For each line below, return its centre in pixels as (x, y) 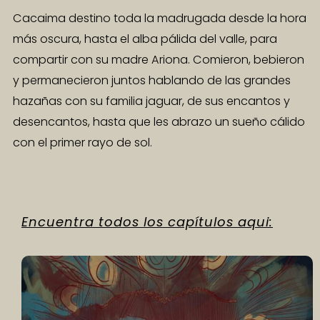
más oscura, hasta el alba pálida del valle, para (145, 39)
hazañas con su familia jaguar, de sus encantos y (151, 101)
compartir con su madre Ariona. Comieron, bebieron (159, 59)
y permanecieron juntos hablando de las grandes (152, 80)
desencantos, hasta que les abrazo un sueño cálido (159, 121)
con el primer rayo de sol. (82, 142)
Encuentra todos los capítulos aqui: (147, 221)
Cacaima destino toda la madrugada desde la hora (160, 18)
